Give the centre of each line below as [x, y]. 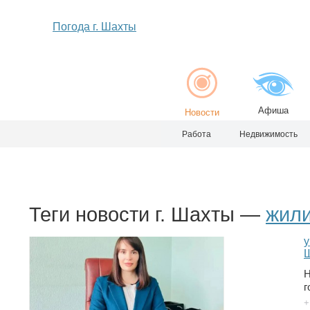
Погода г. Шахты [94, 27]
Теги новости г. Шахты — [147, 215]
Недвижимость [268, 134]
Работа [197, 134]
